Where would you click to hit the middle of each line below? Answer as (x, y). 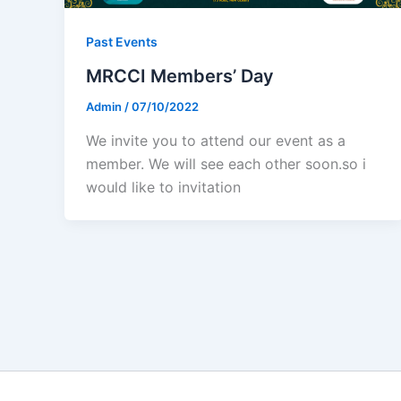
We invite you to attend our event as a (216, 140)
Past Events (122, 42)
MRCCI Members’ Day (180, 77)
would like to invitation (163, 187)
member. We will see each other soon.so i (226, 163)
